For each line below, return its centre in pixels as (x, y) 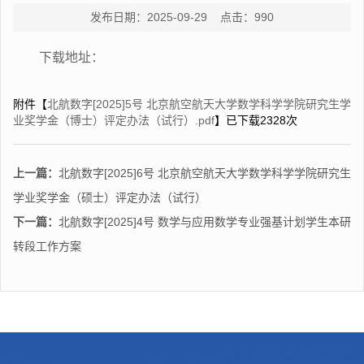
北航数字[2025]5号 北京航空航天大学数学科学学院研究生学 (199, 104)
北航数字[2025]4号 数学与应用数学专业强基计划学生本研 (205, 222)
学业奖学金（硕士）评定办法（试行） (110, 197)
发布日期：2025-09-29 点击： (172, 17)
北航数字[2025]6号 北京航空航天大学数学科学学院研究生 (205, 173)
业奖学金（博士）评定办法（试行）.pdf (114, 120)
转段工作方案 (47, 246)
